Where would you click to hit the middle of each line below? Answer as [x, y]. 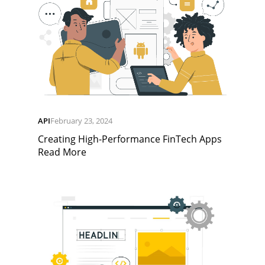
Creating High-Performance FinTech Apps [132, 139]
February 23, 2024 [81, 120]
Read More [62, 152]
